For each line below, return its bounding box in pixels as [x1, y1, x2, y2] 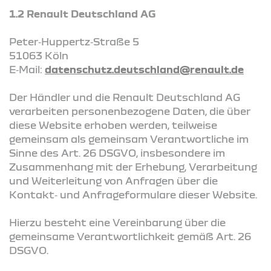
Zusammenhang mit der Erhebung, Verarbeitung [9, 160, 257, 172]
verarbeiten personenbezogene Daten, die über [9, 105, 250, 117]
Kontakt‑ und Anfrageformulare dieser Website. [9, 188, 257, 200]
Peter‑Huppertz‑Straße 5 [9, 35, 139, 47]
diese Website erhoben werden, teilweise [9, 119, 217, 131]
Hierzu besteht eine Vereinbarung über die [9, 216, 226, 228]
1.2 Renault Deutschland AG [9, 7, 156, 19]
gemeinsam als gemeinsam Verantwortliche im [9, 132, 249, 145]
